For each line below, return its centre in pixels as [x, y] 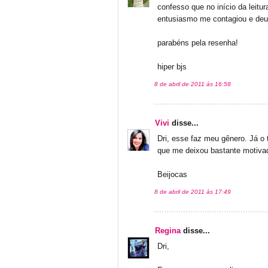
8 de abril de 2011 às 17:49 [193, 191]
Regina [168, 231]
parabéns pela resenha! [198, 43]
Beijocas [172, 174]
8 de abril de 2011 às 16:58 [193, 84]
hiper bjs [172, 67]
